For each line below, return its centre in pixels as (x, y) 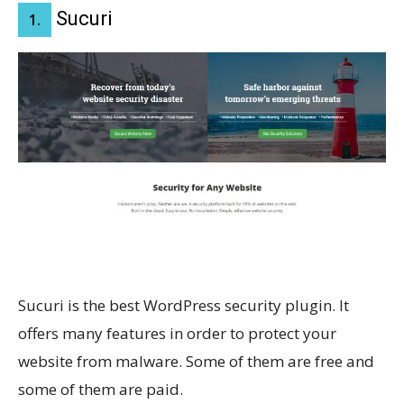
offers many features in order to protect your (177, 333)
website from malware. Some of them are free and (196, 361)
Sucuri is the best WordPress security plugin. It (184, 305)
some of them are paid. (101, 389)
